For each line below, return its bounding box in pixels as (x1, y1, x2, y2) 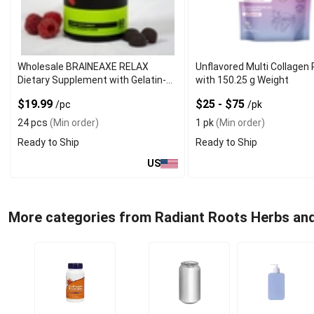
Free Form (18, 88, 62, 100)
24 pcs (18, 117, 48, 129)
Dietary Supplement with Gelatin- (18, 74, 166, 86)
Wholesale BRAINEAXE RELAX (18, 61, 149, 73)
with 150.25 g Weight (196, 74, 289, 86)
